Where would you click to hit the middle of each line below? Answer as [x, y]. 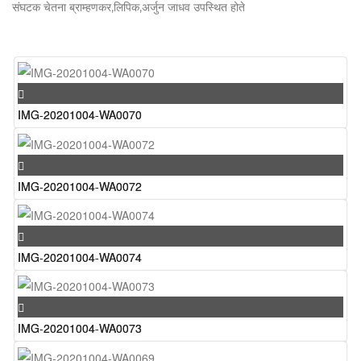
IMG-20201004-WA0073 [80, 328]
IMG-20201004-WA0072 [80, 186]
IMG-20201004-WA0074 [80, 257]
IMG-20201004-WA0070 [80, 115]
